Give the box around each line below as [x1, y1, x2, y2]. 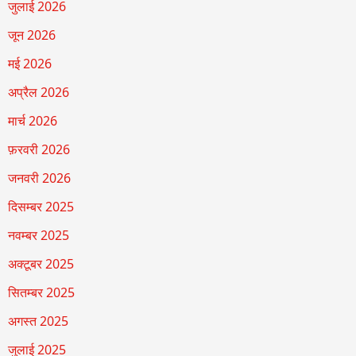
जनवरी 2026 [7, 169, 71, 188]
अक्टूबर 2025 [7, 255, 74, 273]
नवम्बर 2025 [7, 226, 69, 245]
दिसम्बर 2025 [7, 198, 74, 216]
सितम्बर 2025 [7, 284, 75, 302]
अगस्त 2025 [7, 312, 68, 331]
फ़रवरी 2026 [7, 141, 70, 159]
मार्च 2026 [7, 112, 57, 130]
